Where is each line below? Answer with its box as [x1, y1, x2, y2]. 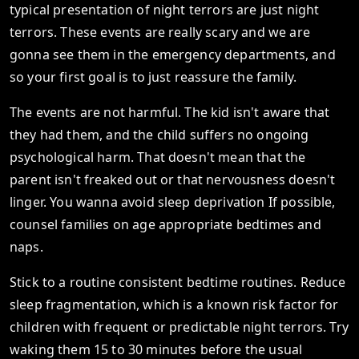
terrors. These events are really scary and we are [10, 23, 310, 41]
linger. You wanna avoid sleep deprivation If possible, [10, 193, 336, 211]
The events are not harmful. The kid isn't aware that [10, 103, 330, 121]
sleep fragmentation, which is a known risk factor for [10, 296, 339, 313]
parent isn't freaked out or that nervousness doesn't [10, 171, 336, 188]
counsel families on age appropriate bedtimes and [10, 216, 321, 233]
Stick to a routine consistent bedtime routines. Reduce [10, 273, 346, 291]
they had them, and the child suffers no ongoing [10, 126, 309, 143]
